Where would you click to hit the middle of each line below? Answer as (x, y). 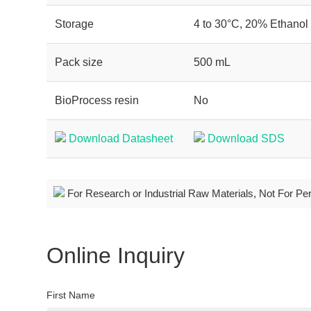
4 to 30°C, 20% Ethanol (251, 24)
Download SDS (246, 138)
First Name (71, 295)
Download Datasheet (121, 138)
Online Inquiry (116, 255)
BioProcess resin (97, 100)
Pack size (79, 62)
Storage (75, 24)
